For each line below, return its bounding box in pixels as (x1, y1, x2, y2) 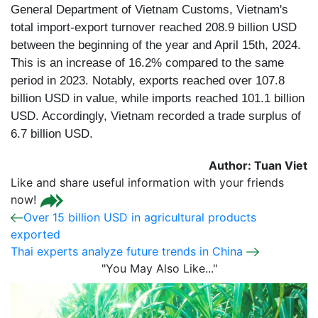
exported (11, 226, 60, 241)
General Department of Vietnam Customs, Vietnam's (11, 3, 288, 16)
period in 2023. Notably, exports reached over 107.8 (11, 74, 285, 87)
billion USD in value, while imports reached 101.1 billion (11, 92, 305, 105)
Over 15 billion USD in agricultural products (23, 209, 256, 224)
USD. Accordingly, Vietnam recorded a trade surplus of (11, 109, 301, 123)
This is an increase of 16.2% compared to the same (11, 56, 284, 70)
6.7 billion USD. (11, 127, 93, 141)
